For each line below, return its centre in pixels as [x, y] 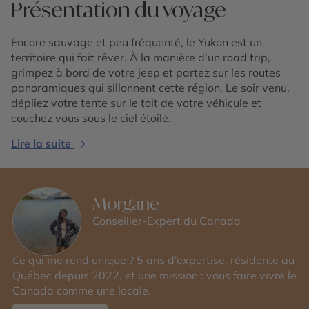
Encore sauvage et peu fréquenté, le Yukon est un [137, 42]
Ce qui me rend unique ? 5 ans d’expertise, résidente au [153, 260]
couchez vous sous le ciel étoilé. [91, 118]
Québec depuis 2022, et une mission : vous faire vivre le [154, 275]
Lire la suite [41, 143]
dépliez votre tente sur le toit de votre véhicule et [136, 103]
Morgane [126, 203]
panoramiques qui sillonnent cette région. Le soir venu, [150, 88]
